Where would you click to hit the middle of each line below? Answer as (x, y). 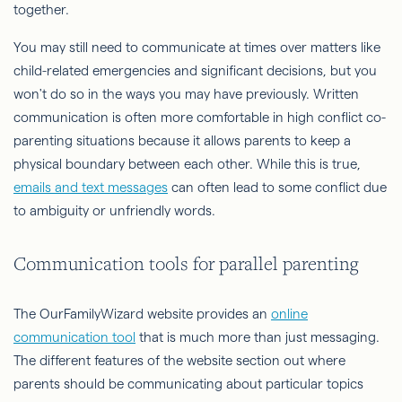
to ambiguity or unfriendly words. (114, 210)
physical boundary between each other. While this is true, (187, 164)
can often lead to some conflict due (277, 187)
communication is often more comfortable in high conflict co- (200, 117)
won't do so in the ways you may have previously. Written (186, 94)
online (289, 313)
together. (41, 9)
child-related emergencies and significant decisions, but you (195, 70)
